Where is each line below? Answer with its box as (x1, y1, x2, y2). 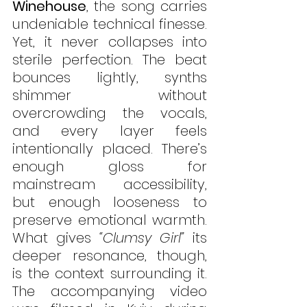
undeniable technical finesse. (12, 14, 207, 34)
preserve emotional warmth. (12, 210, 207, 230)
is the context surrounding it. (12, 264, 207, 284)
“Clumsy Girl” (99, 228, 184, 248)
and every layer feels (12, 121, 207, 141)
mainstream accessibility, (12, 175, 207, 195)
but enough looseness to (12, 193, 207, 212)
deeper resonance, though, (12, 246, 207, 266)
